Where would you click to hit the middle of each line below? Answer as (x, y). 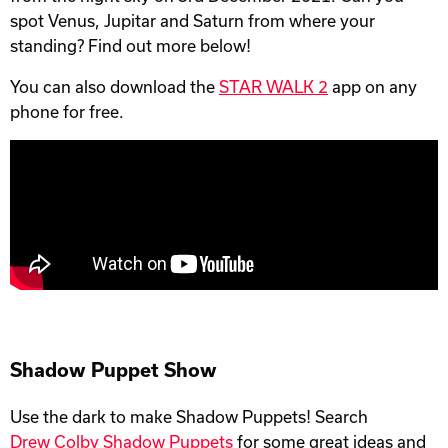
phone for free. (67, 112)
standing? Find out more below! (130, 46)
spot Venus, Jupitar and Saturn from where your (192, 21)
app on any (372, 87)
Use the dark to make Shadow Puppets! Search (189, 416)
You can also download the (114, 87)
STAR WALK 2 (273, 87)
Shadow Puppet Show (113, 370)
